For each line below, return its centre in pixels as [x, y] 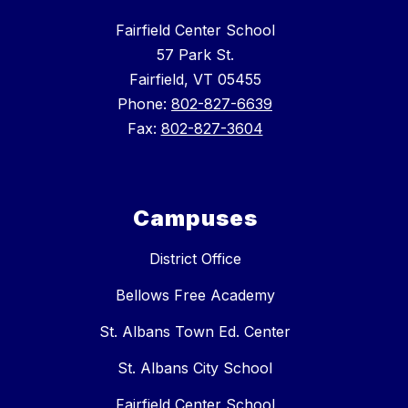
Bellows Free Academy [195, 296]
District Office [195, 259]
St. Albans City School [195, 368]
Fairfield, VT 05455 [195, 80]
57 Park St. [195, 55]
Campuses [195, 219]
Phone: [144, 104]
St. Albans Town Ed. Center [195, 332]
